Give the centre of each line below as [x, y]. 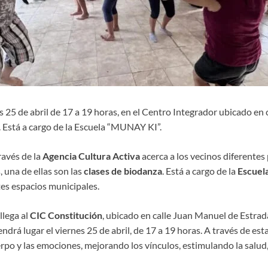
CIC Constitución [66, 215]
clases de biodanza [123, 171]
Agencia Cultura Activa [91, 156]
